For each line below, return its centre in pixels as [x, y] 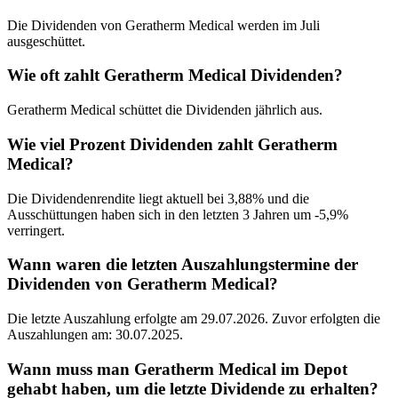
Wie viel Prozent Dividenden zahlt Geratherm [172, 144]
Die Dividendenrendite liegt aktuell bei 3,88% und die [158, 198]
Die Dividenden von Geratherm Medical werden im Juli [163, 25]
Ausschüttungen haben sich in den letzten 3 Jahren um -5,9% [178, 214]
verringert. [36, 230]
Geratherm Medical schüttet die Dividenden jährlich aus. [165, 110]
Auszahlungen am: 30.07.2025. [95, 334]
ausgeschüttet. [46, 41]
